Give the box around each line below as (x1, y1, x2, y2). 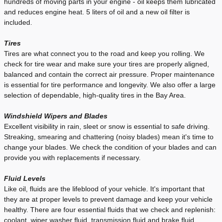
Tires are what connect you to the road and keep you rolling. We (4, 50, 205, 58)
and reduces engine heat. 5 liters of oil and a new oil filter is (4, 8, 190, 16)
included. (4, 18, 32, 27)
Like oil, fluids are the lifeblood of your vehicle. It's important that (4, 185, 205, 193)
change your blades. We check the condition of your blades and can (4, 143, 217, 152)
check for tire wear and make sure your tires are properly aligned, (4, 60, 209, 68)
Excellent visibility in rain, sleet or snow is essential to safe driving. (4, 122, 210, 131)
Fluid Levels (4, 174, 46, 183)
